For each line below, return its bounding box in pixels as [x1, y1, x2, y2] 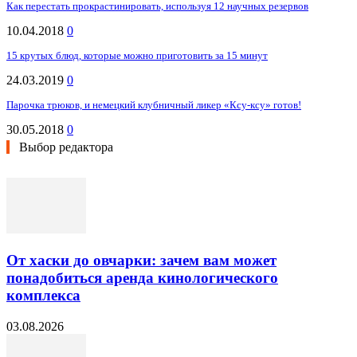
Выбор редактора [19, 140, 113, 155]
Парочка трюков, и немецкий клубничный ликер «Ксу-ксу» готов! [6, 99, 301, 112]
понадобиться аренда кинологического [6, 269, 278, 286]
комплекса [6, 286, 80, 304]
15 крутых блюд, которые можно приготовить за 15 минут [6, 49, 268, 62]
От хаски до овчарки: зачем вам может [6, 251, 277, 269]
